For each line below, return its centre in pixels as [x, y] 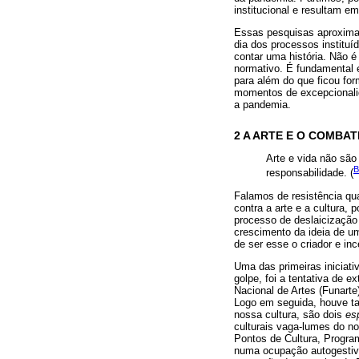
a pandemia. [262, 104]
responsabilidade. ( [310, 173]
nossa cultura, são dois [290, 315]
